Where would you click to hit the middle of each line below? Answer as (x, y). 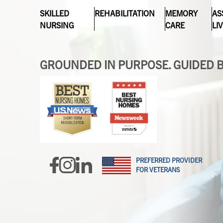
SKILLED (55, 13)
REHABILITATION (125, 13)
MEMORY (182, 13)
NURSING (57, 25)
